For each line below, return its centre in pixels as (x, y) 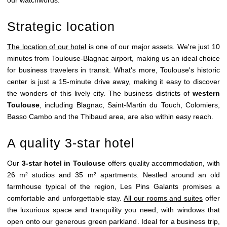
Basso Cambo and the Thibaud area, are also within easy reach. (110, 116)
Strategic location (61, 26)
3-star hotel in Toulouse (63, 163)
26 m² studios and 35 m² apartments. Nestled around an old (113, 175)
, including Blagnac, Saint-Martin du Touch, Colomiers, (130, 105)
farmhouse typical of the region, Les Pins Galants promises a (113, 187)
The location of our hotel (47, 46)
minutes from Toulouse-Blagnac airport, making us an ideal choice (113, 58)
